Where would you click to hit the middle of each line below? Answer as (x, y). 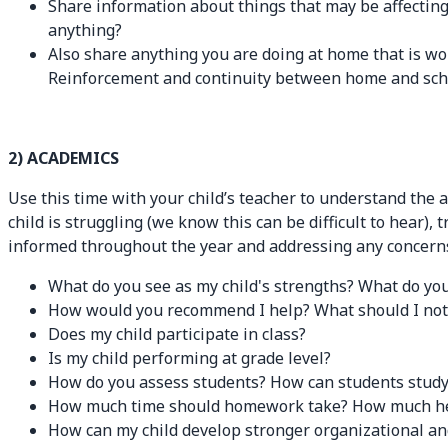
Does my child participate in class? (177, 334)
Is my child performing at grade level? (189, 358)
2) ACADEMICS (63, 158)
